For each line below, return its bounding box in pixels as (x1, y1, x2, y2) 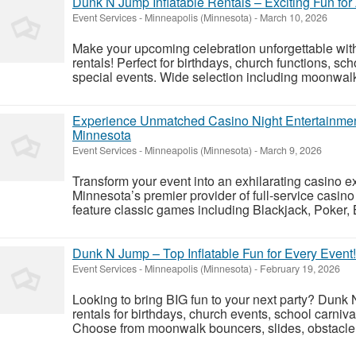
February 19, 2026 (257, 261, 340, 276)
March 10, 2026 (257, 10, 327, 25)
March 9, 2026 (257, 142, 322, 157)
